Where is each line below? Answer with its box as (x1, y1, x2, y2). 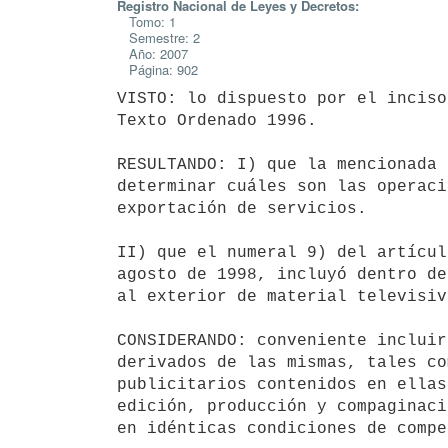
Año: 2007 (117, 44, 188, 63)
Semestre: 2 (117, 28, 200, 47)
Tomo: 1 (117, 12, 176, 31)
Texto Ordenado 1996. (117, 111, 317, 130)
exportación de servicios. (117, 199, 367, 218)
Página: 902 (117, 60, 198, 79)
